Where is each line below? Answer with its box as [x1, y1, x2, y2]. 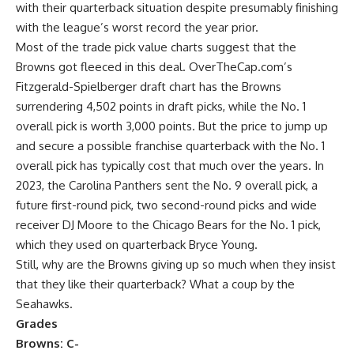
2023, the [16, 178, 69, 194]
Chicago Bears [153, 217, 228, 233]
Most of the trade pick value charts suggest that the [16, 40, 296, 55]
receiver [16, 217, 62, 233]
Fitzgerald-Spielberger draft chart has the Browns [16, 79, 281, 95]
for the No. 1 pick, [228, 217, 321, 233]
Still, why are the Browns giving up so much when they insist [16, 257, 336, 273]
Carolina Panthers [69, 178, 162, 194]
